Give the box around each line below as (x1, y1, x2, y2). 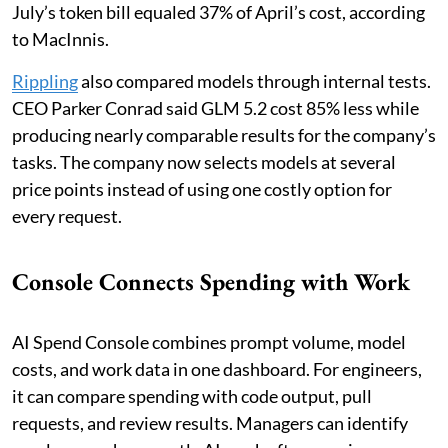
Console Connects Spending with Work (12, 266, 410, 298)
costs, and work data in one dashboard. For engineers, (12, 358, 422, 381)
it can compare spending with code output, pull (12, 385, 372, 408)
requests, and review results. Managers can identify (12, 412, 408, 435)
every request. (12, 205, 122, 228)
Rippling (12, 70, 78, 93)
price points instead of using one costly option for (12, 178, 392, 201)
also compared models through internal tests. (78, 70, 431, 93)
